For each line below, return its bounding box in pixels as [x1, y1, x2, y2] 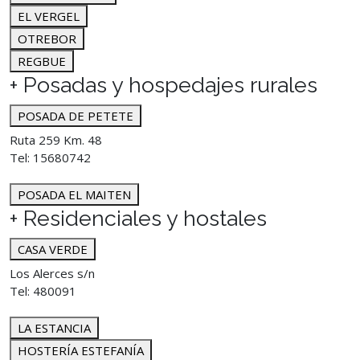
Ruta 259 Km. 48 [10, 132, 102, 148]
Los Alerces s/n [10, 265, 95, 281]
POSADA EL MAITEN [18, 186, 131, 202]
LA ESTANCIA [18, 320, 91, 336]
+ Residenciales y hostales [10, 206, 267, 231]
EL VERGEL [18, 8, 80, 24]
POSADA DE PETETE [18, 108, 133, 124]
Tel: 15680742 [10, 149, 91, 166]
